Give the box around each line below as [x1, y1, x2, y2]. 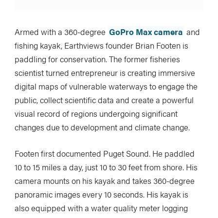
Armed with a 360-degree [15, 26, 108, 38]
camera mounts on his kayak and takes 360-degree [15, 175, 195, 187]
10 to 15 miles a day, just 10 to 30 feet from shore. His [15, 161, 198, 173]
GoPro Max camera [109, 26, 183, 38]
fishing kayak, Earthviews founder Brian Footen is [15, 39, 188, 52]
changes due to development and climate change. [15, 121, 190, 133]
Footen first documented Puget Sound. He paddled [15, 147, 195, 160]
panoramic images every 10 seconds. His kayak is [15, 188, 188, 200]
